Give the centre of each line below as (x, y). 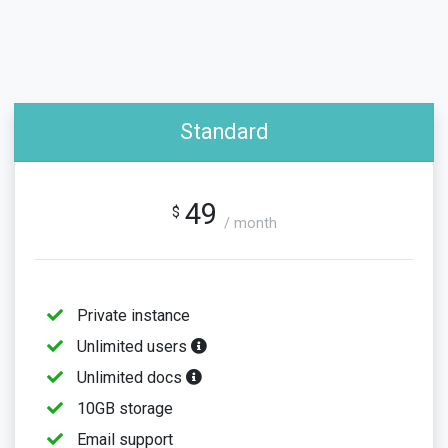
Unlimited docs (129, 377)
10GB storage (123, 408)
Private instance (131, 315)
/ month (250, 223)
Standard (224, 131)
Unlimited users (132, 346)
